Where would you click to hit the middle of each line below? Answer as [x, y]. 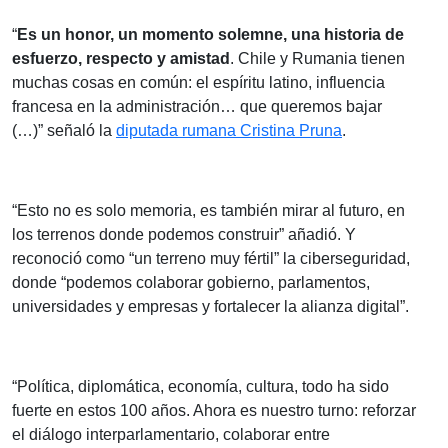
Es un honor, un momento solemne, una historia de [210, 35]
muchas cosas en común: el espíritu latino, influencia [198, 83]
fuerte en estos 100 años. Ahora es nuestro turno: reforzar [214, 411]
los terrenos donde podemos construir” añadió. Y [184, 235]
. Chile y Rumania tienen [317, 59]
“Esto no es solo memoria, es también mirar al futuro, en [208, 211]
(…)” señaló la [64, 131]
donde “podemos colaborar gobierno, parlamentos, [191, 283]
